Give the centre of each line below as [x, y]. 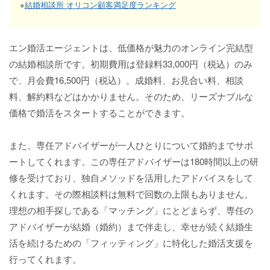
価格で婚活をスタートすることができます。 [99, 113]
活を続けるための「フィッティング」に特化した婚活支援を [131, 243]
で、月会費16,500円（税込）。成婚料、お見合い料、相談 [126, 80]
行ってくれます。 [45, 259]
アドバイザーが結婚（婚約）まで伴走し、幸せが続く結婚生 [131, 227]
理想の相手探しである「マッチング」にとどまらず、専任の [131, 210]
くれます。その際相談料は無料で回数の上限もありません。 [131, 194]
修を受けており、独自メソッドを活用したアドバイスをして [131, 178]
